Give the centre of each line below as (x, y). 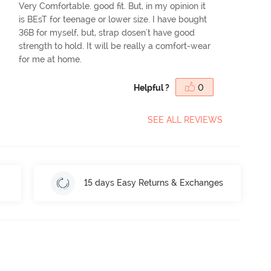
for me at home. (51, 59)
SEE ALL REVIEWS (185, 119)
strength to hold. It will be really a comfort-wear (115, 46)
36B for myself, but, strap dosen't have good (107, 32)
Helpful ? (152, 87)
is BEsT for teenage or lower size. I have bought (113, 19)
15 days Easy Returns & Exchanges (154, 183)
